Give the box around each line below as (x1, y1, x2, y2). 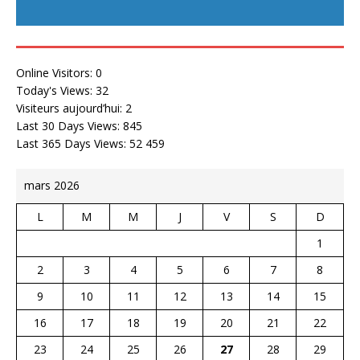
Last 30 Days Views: (16, 117, 123, 133)
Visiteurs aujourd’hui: (16, 100, 125, 116)
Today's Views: (16, 82, 96, 98)
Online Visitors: (16, 64, 96, 80)
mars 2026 (24, 177, 80, 193)
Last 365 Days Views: (16, 135, 129, 151)
